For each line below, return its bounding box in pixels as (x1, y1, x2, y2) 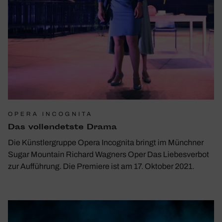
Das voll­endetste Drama (8, 121, 117, 133)
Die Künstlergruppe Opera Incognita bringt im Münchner (8, 138, 204, 147)
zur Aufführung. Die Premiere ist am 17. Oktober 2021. (8, 162, 194, 170)
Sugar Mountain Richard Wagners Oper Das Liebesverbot (8, 150, 209, 159)
